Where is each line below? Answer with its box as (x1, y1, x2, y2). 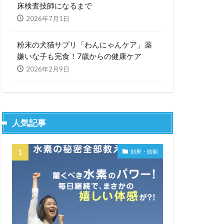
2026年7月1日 (26, 14, 69, 23)
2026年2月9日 (26, 65, 69, 73)
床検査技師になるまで (17, 1, 92, 10)
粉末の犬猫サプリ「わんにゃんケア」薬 (17, 40, 152, 49)
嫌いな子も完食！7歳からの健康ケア (17, 51, 141, 61)
